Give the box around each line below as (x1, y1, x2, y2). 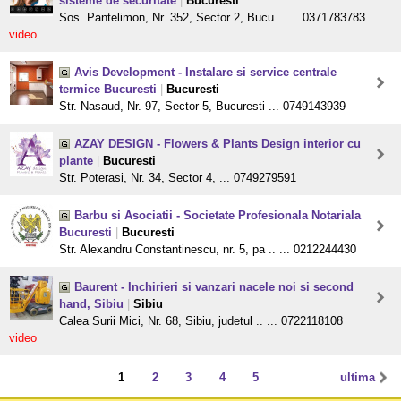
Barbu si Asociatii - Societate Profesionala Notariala (74, 209, 361, 223)
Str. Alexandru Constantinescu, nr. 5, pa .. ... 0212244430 (59, 243, 356, 257)
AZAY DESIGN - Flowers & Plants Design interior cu (74, 137, 361, 151)
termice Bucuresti (59, 82, 157, 97)
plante (59, 154, 93, 168)
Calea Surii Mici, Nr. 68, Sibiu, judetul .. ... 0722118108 (59, 314, 343, 328)
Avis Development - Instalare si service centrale (74, 65, 337, 80)
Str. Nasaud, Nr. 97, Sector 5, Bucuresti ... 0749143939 (59, 99, 346, 114)
